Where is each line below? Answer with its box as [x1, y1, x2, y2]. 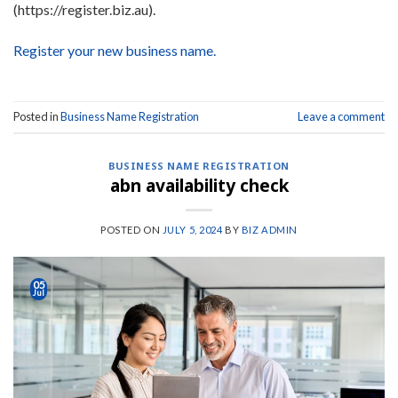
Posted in [13, 109, 60, 124]
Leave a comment [298, 109, 385, 124]
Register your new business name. [13, 42, 216, 60]
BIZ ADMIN [241, 224, 298, 236]
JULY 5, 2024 [162, 224, 223, 236]
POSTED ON [100, 224, 163, 236]
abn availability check [109, 173, 289, 198]
